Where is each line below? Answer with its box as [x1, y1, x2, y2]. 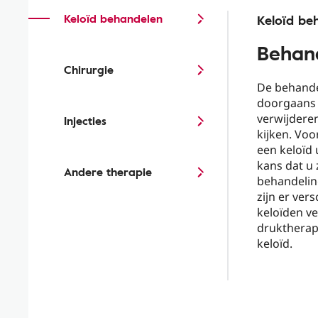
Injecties [64, 112, 106, 129]
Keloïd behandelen [64, 10, 163, 27]
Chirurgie [64, 61, 114, 78]
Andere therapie [64, 163, 152, 180]
